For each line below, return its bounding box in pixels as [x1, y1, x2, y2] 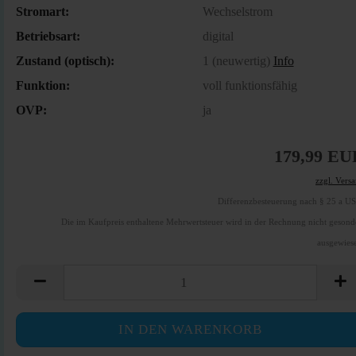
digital [202, 29, 234, 43]
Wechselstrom [202, 4, 273, 18]
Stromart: [16, 4, 69, 18]
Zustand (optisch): [16, 53, 114, 68]
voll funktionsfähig [202, 78, 297, 92]
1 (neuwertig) [202, 53, 273, 68]
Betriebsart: [16, 29, 80, 43]
